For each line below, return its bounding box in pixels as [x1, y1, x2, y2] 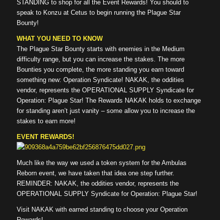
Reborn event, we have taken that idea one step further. [16, 169, 174, 177]
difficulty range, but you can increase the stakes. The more [16, 55, 185, 63]
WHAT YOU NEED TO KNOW [16, 34, 103, 42]
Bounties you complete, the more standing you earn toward [16, 65, 184, 73]
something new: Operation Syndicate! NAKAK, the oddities [16, 76, 184, 83]
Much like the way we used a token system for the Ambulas [16, 159, 187, 166]
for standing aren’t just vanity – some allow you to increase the [16, 107, 195, 114]
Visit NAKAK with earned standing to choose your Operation [16, 205, 188, 213]
